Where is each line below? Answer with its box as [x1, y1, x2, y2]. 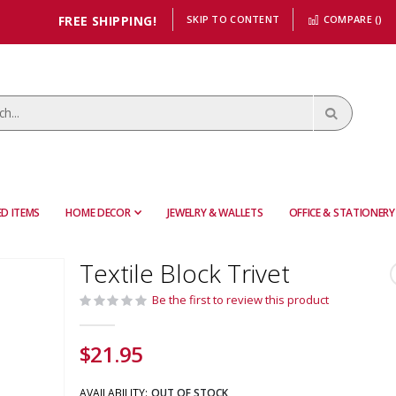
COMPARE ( [320, 12, 379, 26]
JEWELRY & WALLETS [167, 205, 263, 221]
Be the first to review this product [151, 292, 329, 308]
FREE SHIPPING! [57, 12, 157, 29]
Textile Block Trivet [79, 256, 290, 291]
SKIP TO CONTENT [187, 12, 280, 26]
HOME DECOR [65, 205, 131, 221]
